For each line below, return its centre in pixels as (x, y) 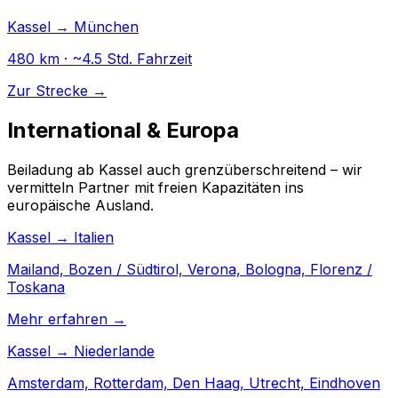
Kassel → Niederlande (81, 350)
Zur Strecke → (57, 91)
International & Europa (123, 131)
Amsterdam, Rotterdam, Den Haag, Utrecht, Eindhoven (194, 382)
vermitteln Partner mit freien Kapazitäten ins (155, 187)
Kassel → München (73, 27)
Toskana (36, 287)
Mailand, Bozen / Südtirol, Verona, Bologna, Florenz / (190, 269)
